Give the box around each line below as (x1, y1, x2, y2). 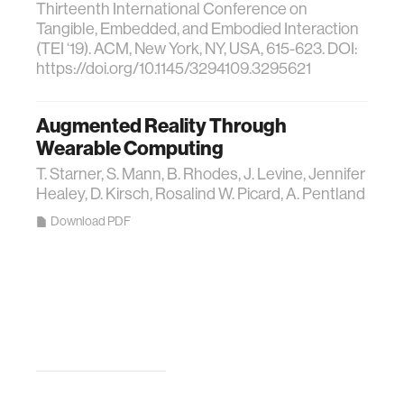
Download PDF (50, 213, 131, 230)
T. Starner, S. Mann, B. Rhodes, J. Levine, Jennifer (36, 163, 365, 185)
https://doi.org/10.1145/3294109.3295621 (36, 58, 311, 79)
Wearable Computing (36, 135, 224, 161)
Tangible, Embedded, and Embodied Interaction (36, 18, 359, 40)
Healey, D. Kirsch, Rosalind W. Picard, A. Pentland (36, 183, 365, 205)
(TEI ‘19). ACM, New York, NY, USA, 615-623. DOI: (36, 38, 357, 60)
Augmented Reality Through (36, 113, 287, 139)
